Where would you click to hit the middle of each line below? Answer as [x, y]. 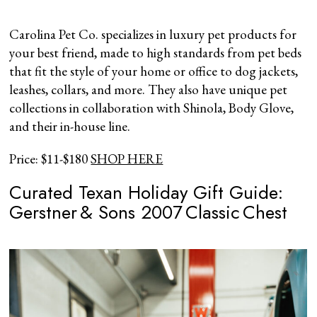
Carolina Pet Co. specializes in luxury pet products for [153, 34]
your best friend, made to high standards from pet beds [156, 52]
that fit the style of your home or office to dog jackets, [154, 71]
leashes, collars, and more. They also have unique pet [149, 89]
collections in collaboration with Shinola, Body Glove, [152, 108]
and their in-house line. [70, 126]
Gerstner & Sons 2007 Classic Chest [149, 212]
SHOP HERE [127, 158]
